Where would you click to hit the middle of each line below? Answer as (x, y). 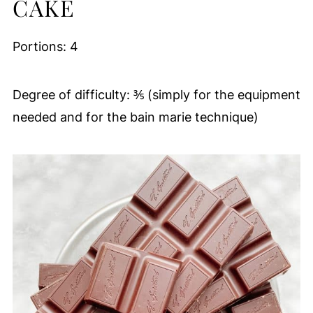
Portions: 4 (45, 46)
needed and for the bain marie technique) (135, 117)
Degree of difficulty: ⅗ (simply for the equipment (156, 94)
